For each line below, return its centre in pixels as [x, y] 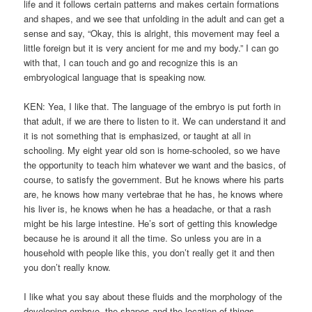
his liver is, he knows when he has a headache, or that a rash [148, 209]
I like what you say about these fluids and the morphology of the [153, 297]
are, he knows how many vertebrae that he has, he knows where [154, 194]
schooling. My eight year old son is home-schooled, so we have [152, 150]
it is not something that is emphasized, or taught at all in [138, 136]
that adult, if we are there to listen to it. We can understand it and [155, 121]
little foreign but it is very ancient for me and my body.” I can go [151, 48]
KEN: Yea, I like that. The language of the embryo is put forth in [153, 107]
